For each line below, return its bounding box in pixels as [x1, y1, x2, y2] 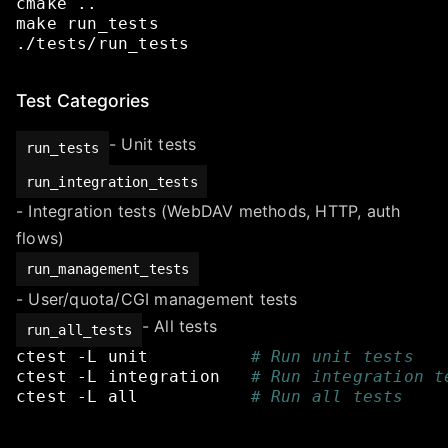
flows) [16, 228, 65, 249]
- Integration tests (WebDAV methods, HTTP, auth [16, 201, 401, 222]
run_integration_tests [25, 173, 198, 190]
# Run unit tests [250, 346, 414, 366]
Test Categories [16, 90, 149, 112]
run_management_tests [25, 261, 190, 278]
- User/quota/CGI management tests [16, 288, 298, 309]
